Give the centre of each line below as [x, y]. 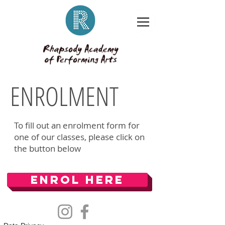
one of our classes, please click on [79, 137]
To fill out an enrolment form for [77, 125]
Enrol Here [77, 180]
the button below [47, 148]
